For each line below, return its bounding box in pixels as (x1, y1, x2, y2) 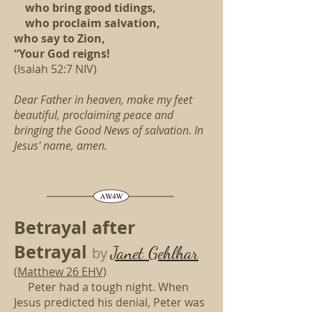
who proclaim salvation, (14, 15, 160, 31)
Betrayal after (14, 215, 135, 240)
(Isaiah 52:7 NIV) (14, 61, 97, 77)
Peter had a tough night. (28, 279, 158, 295)
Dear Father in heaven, (14, 92, 127, 107)
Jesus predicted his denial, (14, 295, 153, 310)
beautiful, (14, 107, 63, 123)
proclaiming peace (63, 107, 155, 123)
